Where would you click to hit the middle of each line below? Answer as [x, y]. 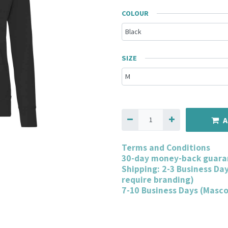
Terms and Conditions [166, 148]
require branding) [158, 180]
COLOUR [135, 13]
